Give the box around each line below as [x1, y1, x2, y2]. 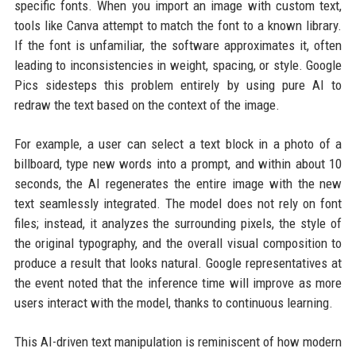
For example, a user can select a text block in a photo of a [14, 136, 342, 152]
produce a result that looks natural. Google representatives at [14, 255, 342, 271]
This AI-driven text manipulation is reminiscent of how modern [14, 334, 342, 350]
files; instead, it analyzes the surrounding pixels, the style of [14, 215, 342, 231]
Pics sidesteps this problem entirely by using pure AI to [14, 77, 342, 93]
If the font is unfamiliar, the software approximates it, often [14, 37, 342, 53]
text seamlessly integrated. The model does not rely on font [14, 195, 342, 211]
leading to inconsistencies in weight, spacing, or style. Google [14, 57, 342, 73]
